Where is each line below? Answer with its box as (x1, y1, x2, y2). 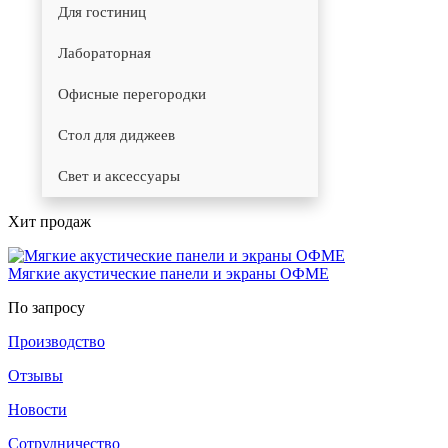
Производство (8, 333, 105, 350)
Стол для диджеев (58, 127, 175, 143)
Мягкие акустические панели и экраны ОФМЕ (8, 265, 329, 282)
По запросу (8, 299, 85, 316)
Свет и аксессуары (58, 168, 180, 184)
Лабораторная (58, 45, 151, 61)
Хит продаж (8, 213, 91, 230)
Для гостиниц (58, 4, 146, 20)
